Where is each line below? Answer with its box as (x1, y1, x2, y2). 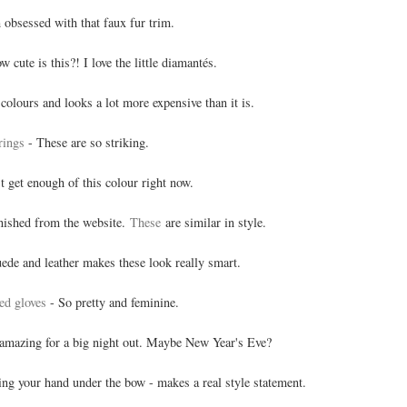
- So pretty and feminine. (50, 293, 179, 312)
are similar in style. (161, 213, 266, 232)
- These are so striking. (25, 134, 149, 152)
